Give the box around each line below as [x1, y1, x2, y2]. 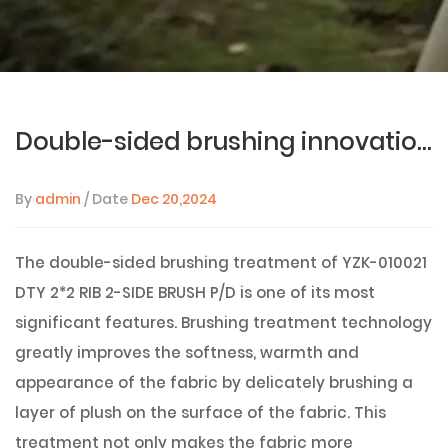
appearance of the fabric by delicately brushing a [15, 372, 413, 393]
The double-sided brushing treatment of [15, 252, 342, 273]
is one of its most [236, 282, 375, 303]
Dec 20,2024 [131, 189, 217, 209]
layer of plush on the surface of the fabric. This [15, 402, 386, 423]
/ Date [81, 189, 131, 209]
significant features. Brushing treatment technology [15, 312, 432, 333]
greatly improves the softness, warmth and [15, 342, 359, 363]
